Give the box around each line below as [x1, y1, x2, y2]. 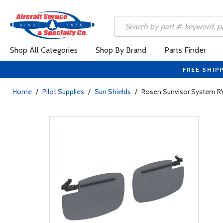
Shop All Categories [10, 45, 78, 55]
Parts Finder [164, 45, 206, 55]
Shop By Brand [96, 45, 146, 55]
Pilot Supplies [42, 87, 84, 96]
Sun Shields [95, 87, 131, 96]
